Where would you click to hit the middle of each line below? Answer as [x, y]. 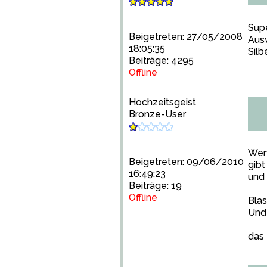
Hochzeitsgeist [162, 102]
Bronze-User [157, 114]
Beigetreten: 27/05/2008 [186, 37]
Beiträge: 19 [155, 186]
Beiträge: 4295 [161, 60]
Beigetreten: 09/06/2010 [186, 162]
